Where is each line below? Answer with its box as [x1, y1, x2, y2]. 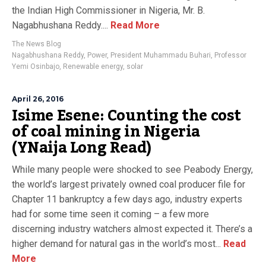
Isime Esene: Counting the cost [12, 100, 242, 131]
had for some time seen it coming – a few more [12, 208, 209, 220]
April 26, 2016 [12, 94, 64, 103]
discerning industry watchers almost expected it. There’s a [12, 223, 252, 235]
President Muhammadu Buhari [110, 50, 211, 59]
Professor [214, 50, 246, 59]
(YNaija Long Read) [12, 132, 151, 163]
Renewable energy [63, 62, 123, 71]
